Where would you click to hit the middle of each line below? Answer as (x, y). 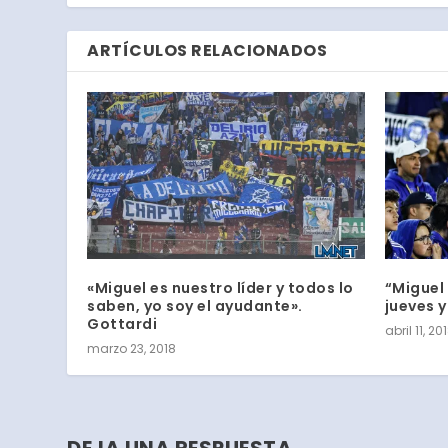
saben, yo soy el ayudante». (195, 305)
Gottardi (122, 323)
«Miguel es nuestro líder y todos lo (220, 287)
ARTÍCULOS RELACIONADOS (207, 51)
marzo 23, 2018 (132, 348)
